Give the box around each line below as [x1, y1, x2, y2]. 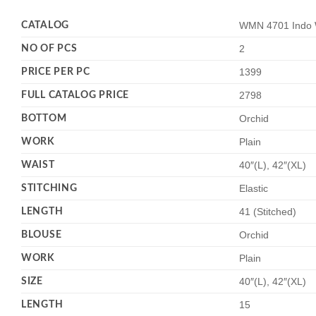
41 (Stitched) [239, 206, 297, 218]
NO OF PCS [21, 43, 78, 54]
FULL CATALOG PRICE [21, 90, 129, 101]
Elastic [239, 183, 269, 195]
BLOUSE [21, 229, 62, 241]
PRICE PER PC [21, 66, 90, 78]
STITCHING [21, 183, 78, 194]
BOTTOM [21, 113, 67, 124]
